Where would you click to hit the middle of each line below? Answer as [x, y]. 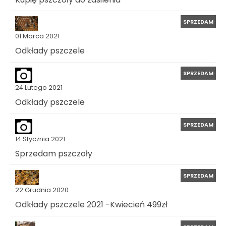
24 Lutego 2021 [39, 87]
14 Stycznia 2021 [40, 139]
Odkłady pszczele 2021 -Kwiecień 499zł [91, 204]
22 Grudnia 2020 [42, 190]
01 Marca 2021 [37, 36]
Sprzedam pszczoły [54, 153]
